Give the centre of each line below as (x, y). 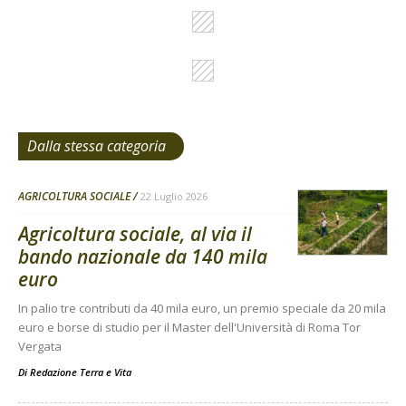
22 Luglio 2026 (174, 197)
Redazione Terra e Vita (81, 372)
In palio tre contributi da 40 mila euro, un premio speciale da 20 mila (202, 309)
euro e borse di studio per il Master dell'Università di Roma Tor (189, 328)
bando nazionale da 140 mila (143, 257)
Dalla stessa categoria (97, 146)
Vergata (40, 347)
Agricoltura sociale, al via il (135, 234)
